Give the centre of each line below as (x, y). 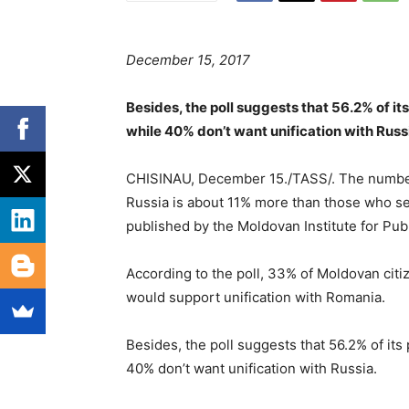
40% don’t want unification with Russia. (252, 369)
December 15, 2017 (188, 60)
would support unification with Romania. (256, 298)
